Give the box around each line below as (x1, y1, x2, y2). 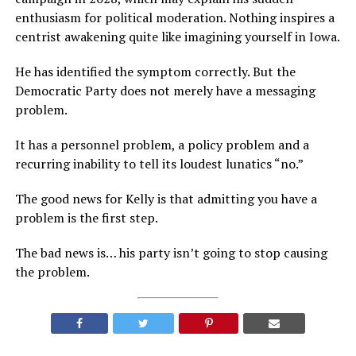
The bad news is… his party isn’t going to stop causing (14, 244, 327, 262)
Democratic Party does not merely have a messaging (14, 82, 315, 100)
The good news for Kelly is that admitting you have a (14, 190, 317, 208)
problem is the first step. (14, 209, 158, 227)
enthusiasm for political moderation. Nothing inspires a (14, 9, 335, 27)
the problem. (14, 263, 90, 281)
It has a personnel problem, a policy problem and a (14, 136, 309, 154)
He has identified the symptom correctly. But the (14, 63, 296, 81)
